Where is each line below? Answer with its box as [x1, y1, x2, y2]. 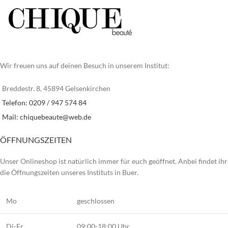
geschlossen [77, 196, 115, 205]
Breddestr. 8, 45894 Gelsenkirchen [2, 84, 110, 93]
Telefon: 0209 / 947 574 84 [2, 98, 87, 107]
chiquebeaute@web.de [20, 112, 91, 121]
